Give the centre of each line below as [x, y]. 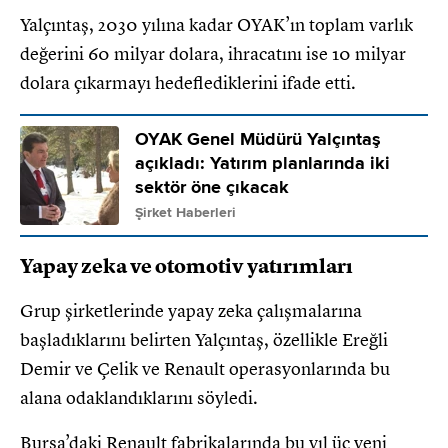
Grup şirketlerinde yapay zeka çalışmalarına [191, 310]
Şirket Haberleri [185, 212]
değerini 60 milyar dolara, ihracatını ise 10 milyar [213, 53]
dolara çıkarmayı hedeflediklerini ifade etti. [188, 82]
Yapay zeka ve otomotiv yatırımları [186, 266]
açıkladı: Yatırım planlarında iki [262, 163]
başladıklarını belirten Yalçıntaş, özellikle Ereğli [204, 339]
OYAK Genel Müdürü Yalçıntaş [258, 139]
